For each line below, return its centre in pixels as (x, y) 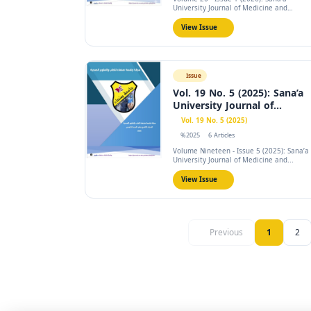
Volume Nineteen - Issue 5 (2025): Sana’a (241, 151)
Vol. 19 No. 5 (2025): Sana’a (238, 93)
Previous (226, 233)
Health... (187, 17)
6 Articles (221, 135)
